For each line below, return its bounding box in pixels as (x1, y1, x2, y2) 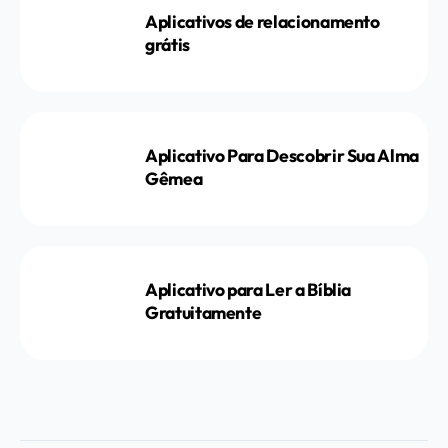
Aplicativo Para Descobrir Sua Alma (145, 144, 420, 167)
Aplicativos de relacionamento (145, 10, 380, 33)
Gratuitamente (145, 301, 262, 324)
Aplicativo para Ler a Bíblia (145, 278, 352, 301)
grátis (145, 33, 190, 56)
